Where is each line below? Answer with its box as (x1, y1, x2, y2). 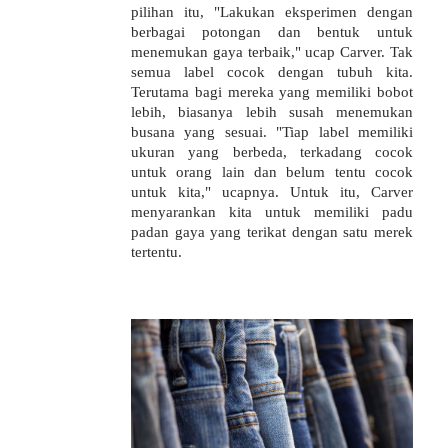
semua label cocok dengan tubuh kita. (131, 62, 413, 80)
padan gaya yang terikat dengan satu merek (131, 222, 413, 240)
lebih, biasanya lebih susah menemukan (131, 102, 413, 120)
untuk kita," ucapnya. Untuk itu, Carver (131, 182, 413, 200)
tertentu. (131, 242, 182, 260)
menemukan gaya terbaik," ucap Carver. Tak (131, 42, 413, 60)
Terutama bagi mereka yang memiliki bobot (131, 82, 413, 100)
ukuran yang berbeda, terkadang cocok (131, 142, 413, 160)
